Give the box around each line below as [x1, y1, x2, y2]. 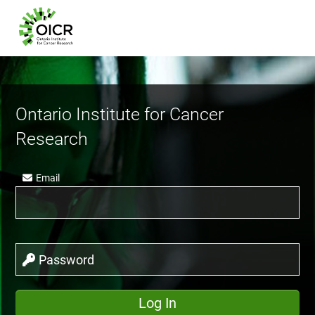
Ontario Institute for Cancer [15, 104, 224, 124]
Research [15, 129, 89, 149]
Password [39, 252, 95, 267]
